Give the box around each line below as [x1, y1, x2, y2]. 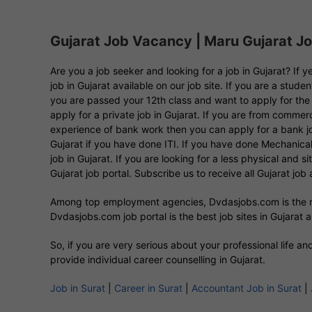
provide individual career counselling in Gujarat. [50, 253, 265, 265]
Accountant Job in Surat [192, 282, 302, 294]
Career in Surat [114, 282, 182, 294]
